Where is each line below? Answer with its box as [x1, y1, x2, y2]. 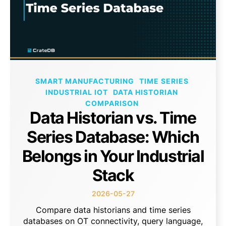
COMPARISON [85, 98, 139, 107]
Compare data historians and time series [35, 204, 191, 215]
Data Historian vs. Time [30, 107, 196, 128]
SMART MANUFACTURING [35, 76, 134, 85]
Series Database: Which [27, 127, 199, 147]
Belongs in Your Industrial [22, 146, 204, 166]
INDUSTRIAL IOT [45, 87, 108, 96]
